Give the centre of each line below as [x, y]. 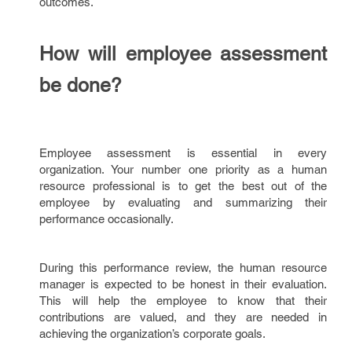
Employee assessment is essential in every [183, 153]
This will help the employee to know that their [183, 301]
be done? [81, 85]
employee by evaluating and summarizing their [183, 202]
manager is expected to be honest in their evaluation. [183, 284]
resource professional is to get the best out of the [183, 186]
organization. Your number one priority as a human [183, 169]
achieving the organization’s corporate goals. [152, 334]
